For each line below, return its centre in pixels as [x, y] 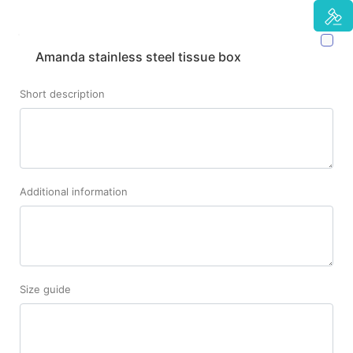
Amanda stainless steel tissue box [138, 56]
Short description [62, 93]
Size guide [45, 289]
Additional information [74, 191]
